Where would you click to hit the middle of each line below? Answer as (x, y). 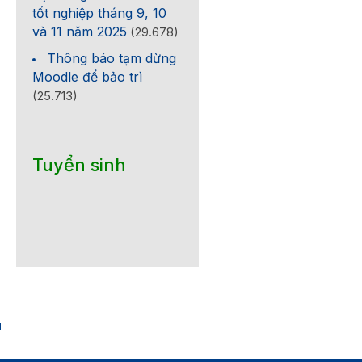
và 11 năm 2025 (80, 32)
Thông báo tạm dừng (112, 58)
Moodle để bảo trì (88, 77)
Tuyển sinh (80, 165)
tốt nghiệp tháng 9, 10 (100, 13)
